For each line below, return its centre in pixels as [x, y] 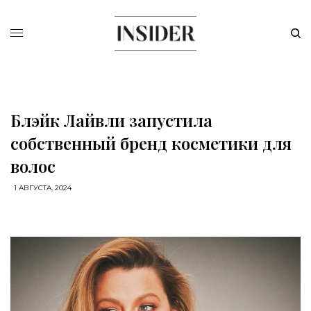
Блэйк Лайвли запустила [111, 120]
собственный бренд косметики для [151, 143]
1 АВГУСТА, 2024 [43, 188]
